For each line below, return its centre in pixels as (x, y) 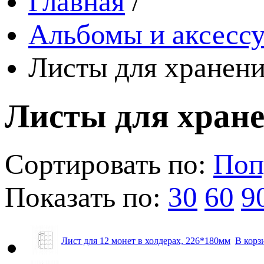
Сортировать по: (105, 164)
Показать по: (83, 197)
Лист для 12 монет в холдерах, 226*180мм (146, 240)
